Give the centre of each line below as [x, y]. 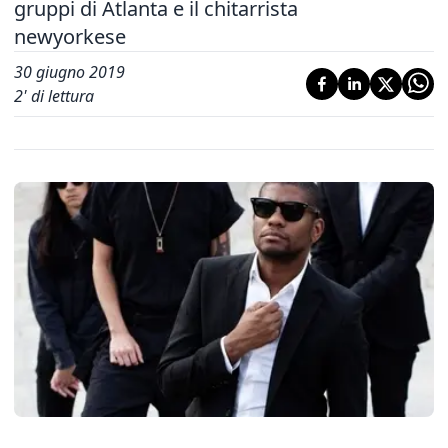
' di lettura [58, 96]
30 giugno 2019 [69, 72]
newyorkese [70, 36]
